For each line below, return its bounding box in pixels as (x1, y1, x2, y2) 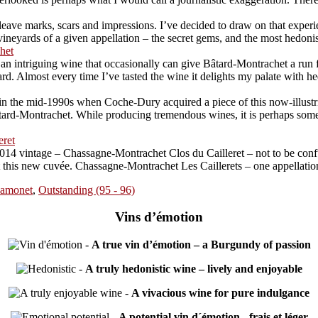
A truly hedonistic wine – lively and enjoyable (84, 263, 302, 275)
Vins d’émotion (115, 209, 203, 225)
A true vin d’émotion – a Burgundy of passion (91, 238, 311, 251)
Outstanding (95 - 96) (38, 183, 135, 196)
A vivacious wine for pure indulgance (131, 287, 309, 300)
